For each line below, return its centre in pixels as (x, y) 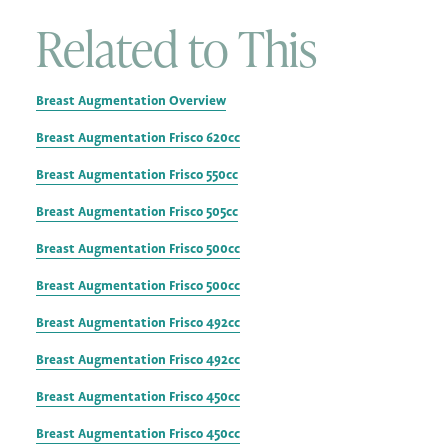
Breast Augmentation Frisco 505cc (137, 211)
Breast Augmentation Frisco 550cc (137, 174)
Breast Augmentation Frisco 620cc (138, 137)
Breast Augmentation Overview (131, 100)
